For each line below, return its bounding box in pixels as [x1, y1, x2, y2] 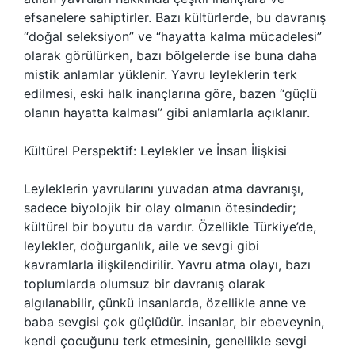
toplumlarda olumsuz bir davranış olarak [24, 276, 265, 292]
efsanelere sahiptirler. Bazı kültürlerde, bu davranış [24, 10, 326, 25]
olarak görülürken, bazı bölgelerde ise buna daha [24, 48, 317, 63]
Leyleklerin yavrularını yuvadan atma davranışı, [24, 181, 303, 197]
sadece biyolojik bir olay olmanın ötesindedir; [24, 200, 296, 216]
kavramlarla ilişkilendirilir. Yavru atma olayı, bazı [24, 257, 311, 273]
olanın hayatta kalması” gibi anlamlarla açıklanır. [24, 105, 310, 120]
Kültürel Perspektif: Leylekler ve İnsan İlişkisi [24, 143, 287, 158]
